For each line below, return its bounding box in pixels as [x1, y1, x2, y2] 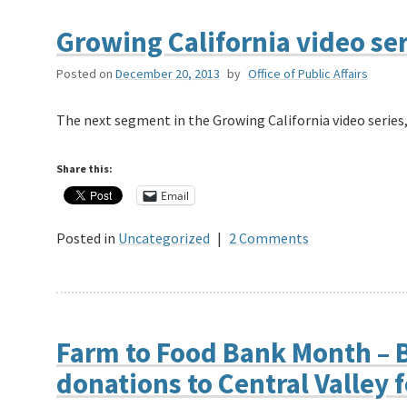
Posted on [56, 65, 113, 83]
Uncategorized [118, 229, 210, 248]
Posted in [56, 229, 115, 248]
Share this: [56, 162, 113, 176]
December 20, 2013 [115, 65, 220, 83]
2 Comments [229, 229, 309, 248]
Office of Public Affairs [248, 65, 368, 83]
